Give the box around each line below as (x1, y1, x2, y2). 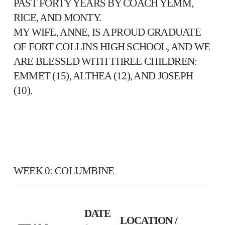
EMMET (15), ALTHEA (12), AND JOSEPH (13, 69, 193, 82)
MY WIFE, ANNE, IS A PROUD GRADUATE (13, 26, 201, 38)
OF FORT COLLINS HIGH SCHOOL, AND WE (13, 40, 210, 53)
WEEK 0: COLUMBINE (13, 165, 115, 177)
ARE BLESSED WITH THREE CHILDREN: (13, 55, 197, 67)
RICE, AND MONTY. (13, 11, 101, 24)
